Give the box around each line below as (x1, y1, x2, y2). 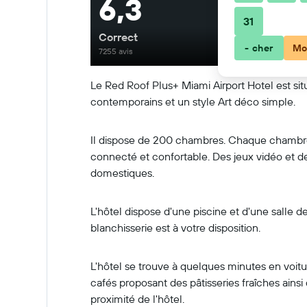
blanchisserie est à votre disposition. (90, 221, 260, 234)
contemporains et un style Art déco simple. (90, 95, 295, 108)
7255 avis (99, 46, 133, 56)
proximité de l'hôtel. (90, 292, 184, 306)
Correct (99, 30, 138, 44)
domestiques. (90, 166, 154, 180)
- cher (245, 42, 273, 54)
